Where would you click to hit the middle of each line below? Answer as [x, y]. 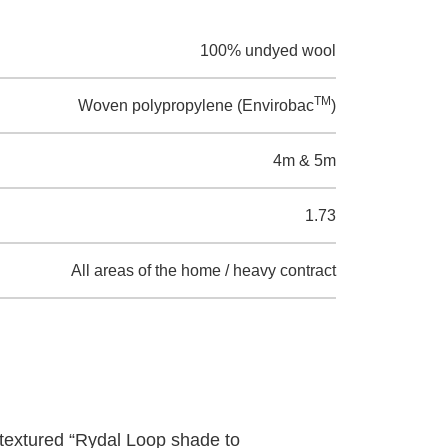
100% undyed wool [268, 50]
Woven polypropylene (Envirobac [196, 105]
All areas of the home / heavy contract [203, 270]
